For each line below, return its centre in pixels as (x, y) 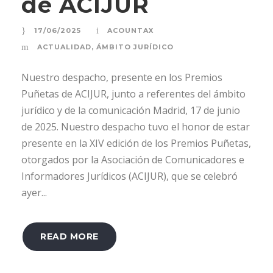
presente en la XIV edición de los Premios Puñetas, (136, 143)
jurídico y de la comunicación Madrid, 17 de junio (131, 110)
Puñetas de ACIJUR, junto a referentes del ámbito (133, 94)
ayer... (34, 192)
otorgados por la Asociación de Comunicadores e (133, 159)
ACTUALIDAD (64, 47)
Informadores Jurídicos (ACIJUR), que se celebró (129, 176)
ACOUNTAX (130, 30)
